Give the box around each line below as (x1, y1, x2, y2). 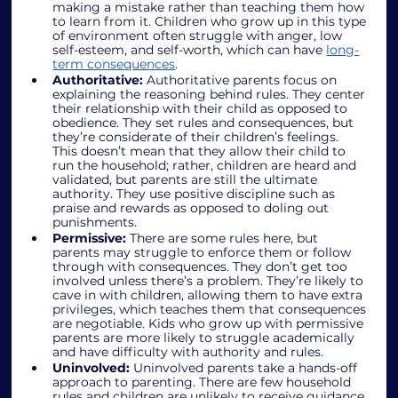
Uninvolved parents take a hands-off (130, 359, 362, 376)
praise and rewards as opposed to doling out (52, 199, 333, 216)
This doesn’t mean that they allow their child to (52, 142, 350, 159)
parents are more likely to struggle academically (52, 329, 359, 346)
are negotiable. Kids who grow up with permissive (52, 314, 368, 331)
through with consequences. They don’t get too (52, 258, 352, 275)
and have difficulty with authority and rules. (52, 343, 328, 360)
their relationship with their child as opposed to (52, 99, 352, 116)
